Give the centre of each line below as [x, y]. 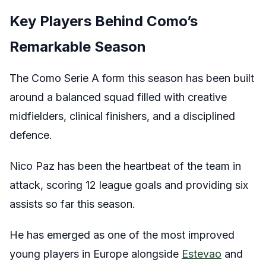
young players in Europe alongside [96, 254]
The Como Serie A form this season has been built [132, 78]
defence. [31, 135]
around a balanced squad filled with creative [118, 97]
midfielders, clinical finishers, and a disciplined [122, 116]
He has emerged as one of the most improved [122, 235]
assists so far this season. [72, 204]
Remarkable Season [78, 46]
